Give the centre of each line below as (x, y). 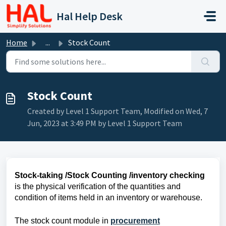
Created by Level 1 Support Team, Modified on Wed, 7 (118, 111)
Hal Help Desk (90, 16)
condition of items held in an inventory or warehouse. (108, 197)
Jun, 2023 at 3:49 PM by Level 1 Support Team (105, 123)
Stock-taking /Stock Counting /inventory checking (110, 175)
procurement (135, 221)
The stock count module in (63, 221)
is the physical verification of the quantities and (98, 186)
